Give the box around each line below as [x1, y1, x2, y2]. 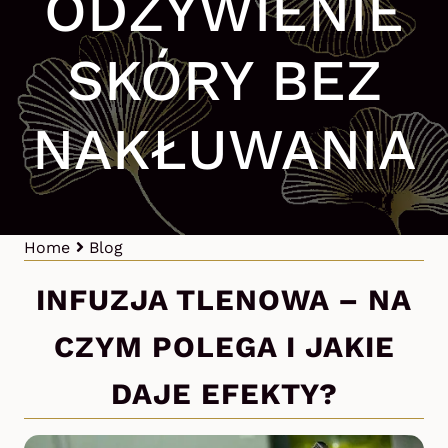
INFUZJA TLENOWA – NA [36, 283, 412, 318]
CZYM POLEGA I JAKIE [53, 330, 395, 365]
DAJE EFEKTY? [110, 377, 338, 412]
